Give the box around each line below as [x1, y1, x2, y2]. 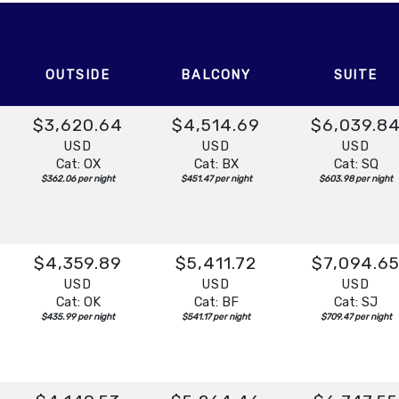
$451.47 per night [180, 173, 252, 184]
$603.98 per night [319, 173, 393, 184]
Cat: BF [193, 293, 239, 310]
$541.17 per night [182, 311, 250, 322]
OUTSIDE [45, 67, 110, 83]
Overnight [20, 35, 91, 53]
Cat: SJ [334, 293, 378, 310]
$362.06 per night [41, 173, 115, 184]
